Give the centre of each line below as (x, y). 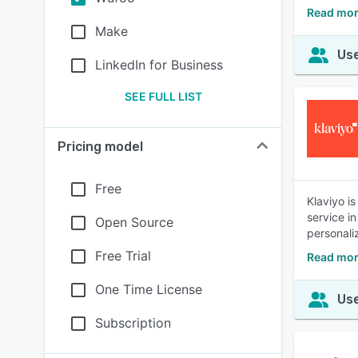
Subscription (133, 323)
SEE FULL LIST (163, 96)
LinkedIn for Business (159, 65)
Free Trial (123, 256)
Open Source (134, 222)
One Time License (149, 289)
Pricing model (100, 147)
